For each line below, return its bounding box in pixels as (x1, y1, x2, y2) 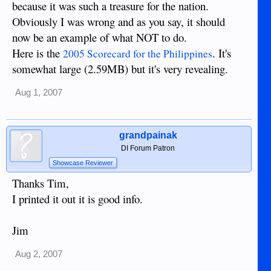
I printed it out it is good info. (12, 191, 143, 207)
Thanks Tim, (12, 175, 69, 191)
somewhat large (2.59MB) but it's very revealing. (12, 61, 228, 77)
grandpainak (119, 130, 177, 141)
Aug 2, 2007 (15, 249, 62, 260)
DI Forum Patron (121, 144, 175, 153)
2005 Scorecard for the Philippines (63, 47, 212, 61)
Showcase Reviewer (53, 159, 113, 167)
